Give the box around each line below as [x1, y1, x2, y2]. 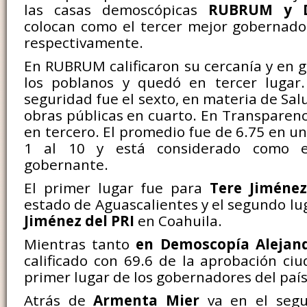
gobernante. [24, 155, 108, 174]
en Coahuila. [134, 211, 222, 230]
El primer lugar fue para [24, 178, 210, 197]
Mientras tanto [24, 234, 136, 254]
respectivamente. [24, 33, 143, 52]
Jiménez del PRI [24, 211, 134, 230]
